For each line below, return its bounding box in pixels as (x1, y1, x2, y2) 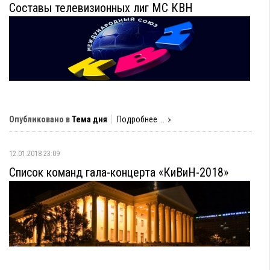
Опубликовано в (9, 115, 70, 124)
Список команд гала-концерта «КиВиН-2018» (9, 165, 228, 180)
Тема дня (72, 115, 107, 124)
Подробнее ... (117, 115, 165, 124)
